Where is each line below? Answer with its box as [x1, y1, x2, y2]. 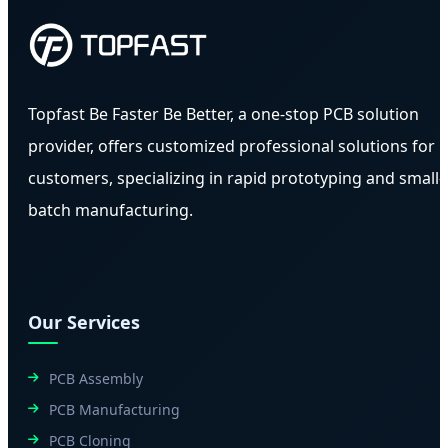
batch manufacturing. [28, 198, 193, 221]
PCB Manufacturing [49, 399, 180, 419]
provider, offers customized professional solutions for [28, 134, 435, 157]
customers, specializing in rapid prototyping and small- [28, 166, 444, 189]
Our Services [28, 309, 140, 334]
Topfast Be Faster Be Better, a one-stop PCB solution [28, 102, 419, 125]
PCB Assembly [49, 368, 143, 388]
